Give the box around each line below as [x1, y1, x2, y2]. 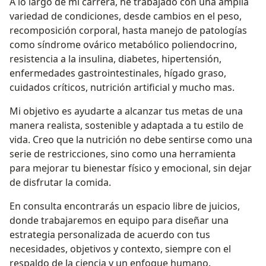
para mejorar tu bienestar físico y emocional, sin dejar [9, 161, 252, 175]
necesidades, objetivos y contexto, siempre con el [9, 242, 231, 256]
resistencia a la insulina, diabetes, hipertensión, [9, 52, 221, 66]
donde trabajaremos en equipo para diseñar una [9, 214, 229, 227]
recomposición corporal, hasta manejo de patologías [9, 24, 247, 37]
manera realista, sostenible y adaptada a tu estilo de [9, 119, 243, 132]
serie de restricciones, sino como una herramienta [9, 147, 236, 161]
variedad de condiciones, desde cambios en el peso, [9, 9, 242, 23]
